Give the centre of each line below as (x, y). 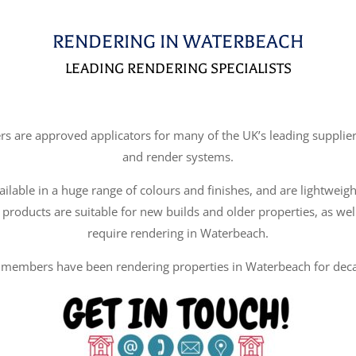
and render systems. (178, 157)
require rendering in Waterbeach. (178, 233)
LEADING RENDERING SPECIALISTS (178, 69)
